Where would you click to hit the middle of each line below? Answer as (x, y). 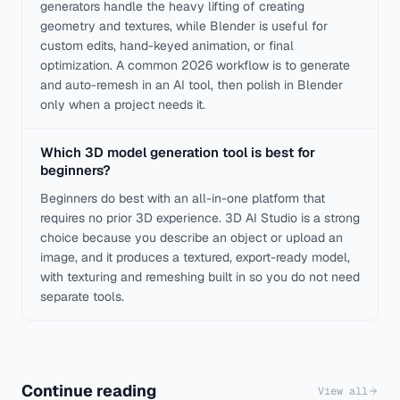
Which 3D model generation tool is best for (178, 152)
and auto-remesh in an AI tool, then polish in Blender (192, 84)
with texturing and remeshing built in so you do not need (200, 276)
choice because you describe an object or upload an (192, 237)
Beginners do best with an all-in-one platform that (183, 198)
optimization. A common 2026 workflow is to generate (195, 65)
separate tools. (82, 296)
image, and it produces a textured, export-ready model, (195, 257)
